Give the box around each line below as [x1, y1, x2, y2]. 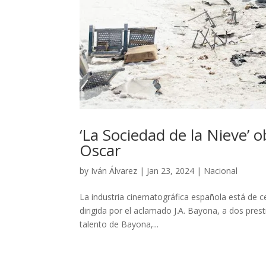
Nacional [204, 164, 238, 176]
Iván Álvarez [91, 164, 138, 176]
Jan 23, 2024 [147, 164, 195, 176]
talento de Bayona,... [80, 218, 159, 230]
